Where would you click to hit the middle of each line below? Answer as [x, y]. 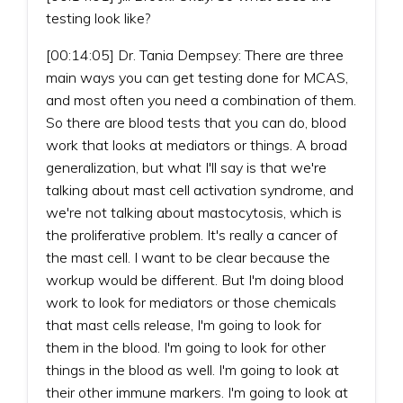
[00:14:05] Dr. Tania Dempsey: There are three [195, 54]
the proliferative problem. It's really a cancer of [192, 234]
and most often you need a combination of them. [201, 99]
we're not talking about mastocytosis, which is [194, 212]
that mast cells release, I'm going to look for [184, 324]
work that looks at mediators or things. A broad [197, 144]
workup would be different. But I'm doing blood [195, 279]
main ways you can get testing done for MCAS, [197, 77]
